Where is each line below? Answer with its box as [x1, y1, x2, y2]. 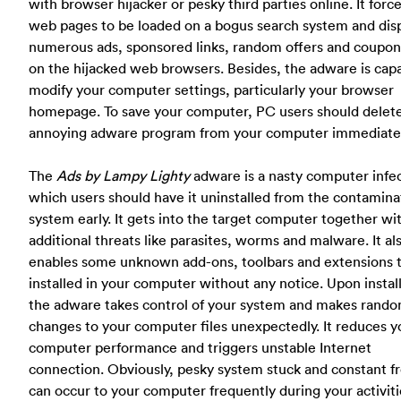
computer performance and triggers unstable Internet [29, 337, 371, 356]
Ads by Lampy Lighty [56, 166, 190, 184]
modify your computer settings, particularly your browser [29, 80, 394, 98]
